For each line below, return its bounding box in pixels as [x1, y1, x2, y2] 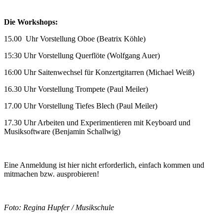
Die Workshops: [4, 18, 58, 27]
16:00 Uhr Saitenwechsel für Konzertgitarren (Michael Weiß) [4, 68, 194, 77]
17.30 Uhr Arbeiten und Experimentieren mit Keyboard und [4, 118, 190, 127]
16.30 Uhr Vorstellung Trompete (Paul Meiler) [4, 85, 148, 94]
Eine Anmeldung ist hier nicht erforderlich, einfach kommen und [4, 161, 204, 170]
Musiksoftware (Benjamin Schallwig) [4, 127, 124, 136]
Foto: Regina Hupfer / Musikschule [4, 203, 114, 212]
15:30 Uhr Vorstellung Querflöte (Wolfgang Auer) [4, 51, 160, 60]
